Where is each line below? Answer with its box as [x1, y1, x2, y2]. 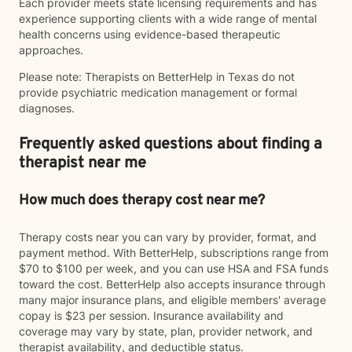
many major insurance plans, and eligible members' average [19, 293, 326, 306]
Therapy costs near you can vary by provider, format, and [19, 230, 317, 244]
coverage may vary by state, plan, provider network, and [19, 324, 313, 338]
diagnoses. [19, 101, 75, 115]
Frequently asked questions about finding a [19, 134, 322, 155]
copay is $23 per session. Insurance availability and [19, 309, 284, 322]
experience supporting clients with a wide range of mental [19, 12, 317, 25]
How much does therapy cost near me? [19, 192, 265, 210]
